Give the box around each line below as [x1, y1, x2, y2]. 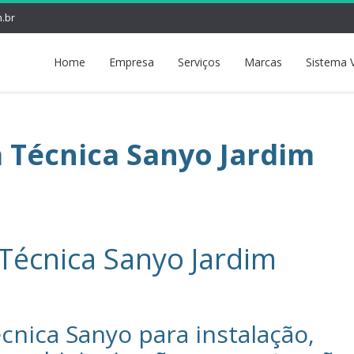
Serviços [178, 55, 220, 70]
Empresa [109, 55, 154, 70]
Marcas [244, 55, 282, 70]
